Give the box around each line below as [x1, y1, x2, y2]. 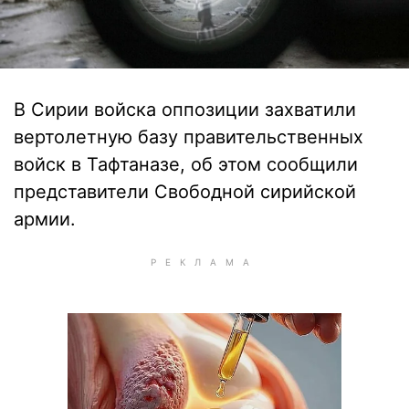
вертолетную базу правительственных [14, 126, 363, 148]
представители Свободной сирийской [14, 181, 356, 203]
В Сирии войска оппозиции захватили [14, 99, 356, 121]
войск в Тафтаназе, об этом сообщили [14, 153, 358, 175]
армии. [14, 208, 76, 230]
